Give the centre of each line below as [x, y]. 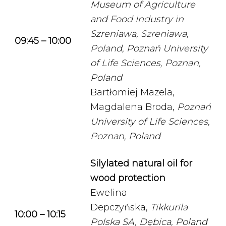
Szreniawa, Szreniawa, [139, 34]
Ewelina [109, 193]
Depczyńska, [120, 207]
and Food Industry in [137, 19]
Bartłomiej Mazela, [132, 92]
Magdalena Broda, [134, 107]
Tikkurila [169, 207]
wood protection [128, 178]
